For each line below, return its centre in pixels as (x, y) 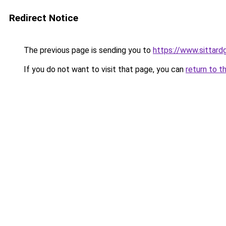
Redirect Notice (44, 18)
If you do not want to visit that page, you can (104, 69)
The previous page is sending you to (87, 50)
